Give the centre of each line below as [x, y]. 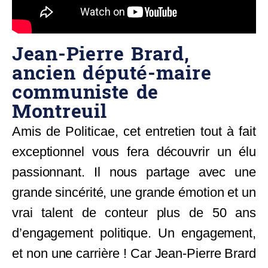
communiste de [86, 93]
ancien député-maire [112, 74]
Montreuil [60, 112]
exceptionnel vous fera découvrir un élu [134, 152]
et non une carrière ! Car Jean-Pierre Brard [134, 254]
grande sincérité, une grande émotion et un [134, 193]
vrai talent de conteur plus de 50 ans [134, 213]
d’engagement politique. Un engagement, [134, 233]
